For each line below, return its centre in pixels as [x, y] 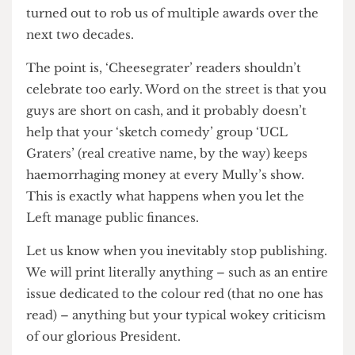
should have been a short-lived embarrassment [180, 38]
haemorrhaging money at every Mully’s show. [176, 234]
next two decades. [86, 84]
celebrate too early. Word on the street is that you [188, 143]
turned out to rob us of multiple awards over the [184, 61]
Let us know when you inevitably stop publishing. [189, 315]
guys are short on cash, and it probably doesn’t [177, 165]
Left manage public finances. [120, 279]
